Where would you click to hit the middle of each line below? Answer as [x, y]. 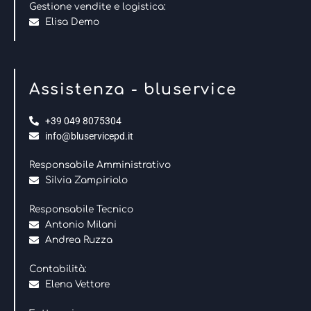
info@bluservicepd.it [89, 136]
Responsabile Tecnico [81, 209]
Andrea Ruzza [78, 239]
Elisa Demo [72, 22]
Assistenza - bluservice [133, 89]
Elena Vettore [77, 284]
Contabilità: [58, 269]
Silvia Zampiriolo [86, 180]
